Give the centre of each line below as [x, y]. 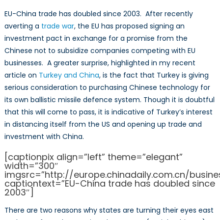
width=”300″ [31, 166]
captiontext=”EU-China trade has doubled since [110, 184]
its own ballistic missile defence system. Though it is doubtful [109, 100]
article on [21, 75]
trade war [57, 26]
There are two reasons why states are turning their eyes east [109, 210]
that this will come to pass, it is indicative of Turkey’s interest [108, 112]
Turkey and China [69, 75]
